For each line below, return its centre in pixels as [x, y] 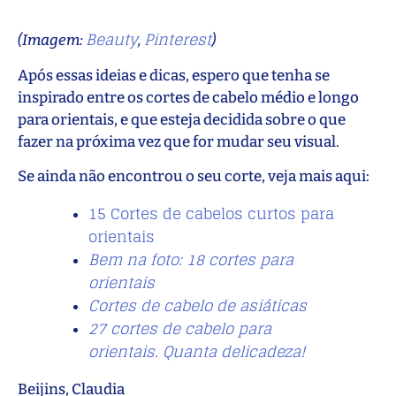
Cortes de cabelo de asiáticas [198, 305]
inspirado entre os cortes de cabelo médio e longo [188, 97]
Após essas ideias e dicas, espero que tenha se [174, 75]
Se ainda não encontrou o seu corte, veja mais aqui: [194, 176]
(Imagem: [52, 41]
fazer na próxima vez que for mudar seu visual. [179, 141]
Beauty [112, 40]
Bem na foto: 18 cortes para [191, 259]
